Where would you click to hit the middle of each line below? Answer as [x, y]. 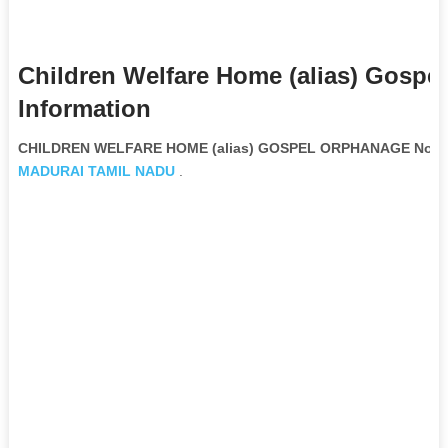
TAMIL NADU [131, 170]
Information [84, 108]
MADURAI [50, 170]
